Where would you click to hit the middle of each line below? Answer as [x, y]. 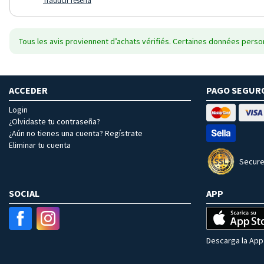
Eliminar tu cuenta [40, 145]
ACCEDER [28, 90]
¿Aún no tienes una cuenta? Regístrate [76, 133]
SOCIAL [24, 193]
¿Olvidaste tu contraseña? [55, 121]
